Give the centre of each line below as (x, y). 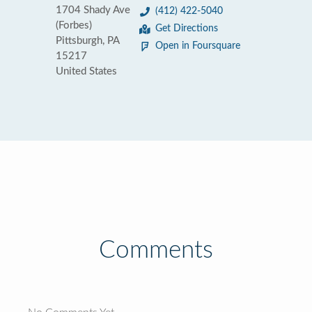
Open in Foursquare (198, 46)
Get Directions (187, 29)
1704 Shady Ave (93, 10)
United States (86, 71)
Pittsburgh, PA (87, 41)
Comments (156, 250)
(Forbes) (74, 25)
